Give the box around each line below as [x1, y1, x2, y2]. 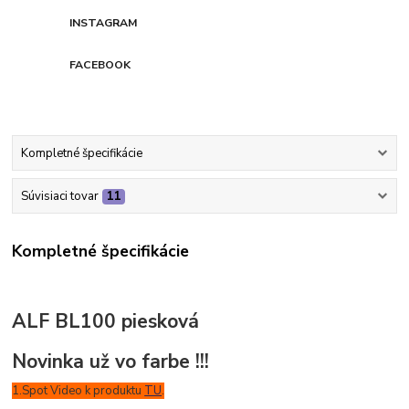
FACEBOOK [69, 57, 131, 72]
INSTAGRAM [69, 15, 139, 30]
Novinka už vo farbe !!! [12, 348, 210, 374]
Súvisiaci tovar [20, 188, 99, 205]
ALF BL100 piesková [12, 309, 200, 335]
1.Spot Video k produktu [12, 383, 145, 400]
